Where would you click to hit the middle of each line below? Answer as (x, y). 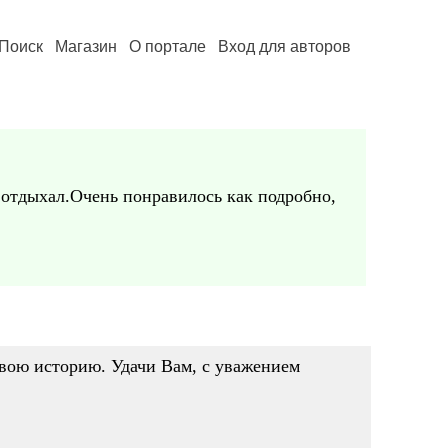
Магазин (86, 46)
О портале (167, 46)
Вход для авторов (284, 46)
